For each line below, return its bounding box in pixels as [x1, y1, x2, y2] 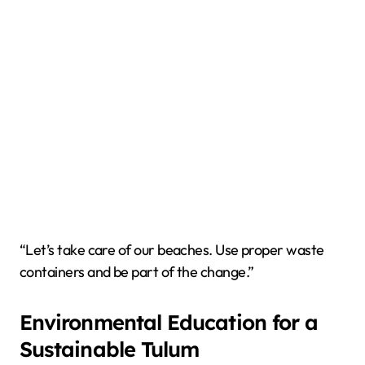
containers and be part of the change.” [20, 262, 254, 282]
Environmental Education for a [20, 309, 319, 336]
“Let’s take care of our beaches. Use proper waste [20, 240, 324, 260]
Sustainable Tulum [20, 336, 200, 363]
